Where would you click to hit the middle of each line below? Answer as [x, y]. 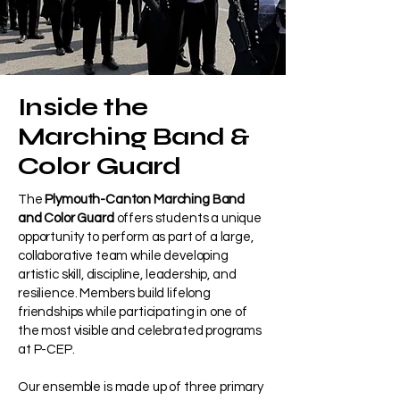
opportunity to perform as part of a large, [136, 237]
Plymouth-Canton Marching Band [144, 200]
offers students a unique [189, 218]
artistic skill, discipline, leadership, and [127, 275]
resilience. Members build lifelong [114, 293]
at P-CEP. [46, 350]
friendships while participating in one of [133, 312]
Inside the [83, 107]
